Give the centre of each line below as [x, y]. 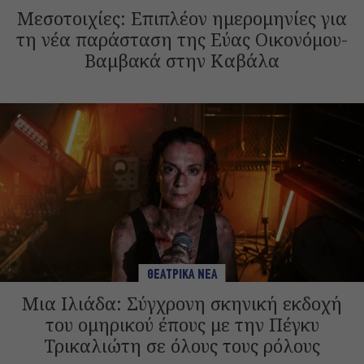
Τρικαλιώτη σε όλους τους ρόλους [182, 345]
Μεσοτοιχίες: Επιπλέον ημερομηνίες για [182, 17]
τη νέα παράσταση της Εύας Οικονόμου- [182, 39]
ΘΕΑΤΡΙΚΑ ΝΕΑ [182, 275]
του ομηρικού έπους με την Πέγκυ [182, 324]
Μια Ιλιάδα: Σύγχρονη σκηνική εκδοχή [182, 303]
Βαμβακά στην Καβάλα [182, 60]
